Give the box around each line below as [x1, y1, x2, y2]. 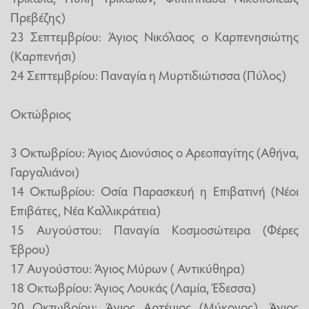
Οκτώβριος [10, 103, 71, 122]
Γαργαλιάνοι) [10, 161, 79, 180]
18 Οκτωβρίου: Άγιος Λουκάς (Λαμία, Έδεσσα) [10, 277, 256, 296]
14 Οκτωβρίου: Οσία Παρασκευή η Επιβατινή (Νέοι [10, 181, 299, 199]
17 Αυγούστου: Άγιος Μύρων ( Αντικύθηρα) [10, 258, 245, 277]
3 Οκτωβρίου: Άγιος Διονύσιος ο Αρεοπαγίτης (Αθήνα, [10, 142, 299, 161]
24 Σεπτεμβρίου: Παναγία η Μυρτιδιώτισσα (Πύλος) [10, 65, 286, 83]
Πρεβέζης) [10, 7, 66, 26]
